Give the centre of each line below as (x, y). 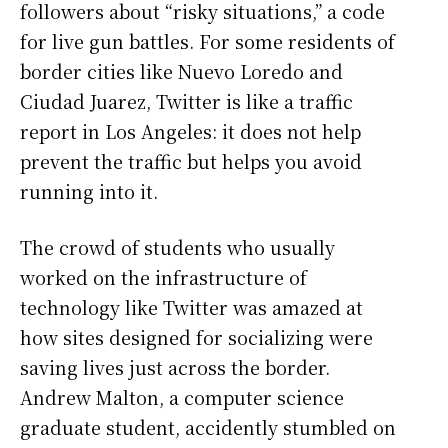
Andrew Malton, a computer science (182, 396)
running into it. (89, 190)
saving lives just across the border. (175, 366)
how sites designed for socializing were (196, 336)
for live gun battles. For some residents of (207, 40)
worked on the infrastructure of (163, 276)
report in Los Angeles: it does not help (190, 130)
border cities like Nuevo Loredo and (181, 70)
